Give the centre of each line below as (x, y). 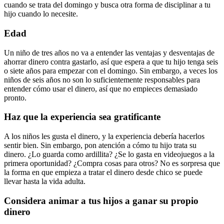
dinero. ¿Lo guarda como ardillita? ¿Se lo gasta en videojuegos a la (109, 154)
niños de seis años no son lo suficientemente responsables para (102, 79)
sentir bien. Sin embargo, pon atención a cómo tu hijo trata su (100, 145)
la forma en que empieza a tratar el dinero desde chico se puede (103, 172)
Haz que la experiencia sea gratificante (82, 117)
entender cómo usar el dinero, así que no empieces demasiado (101, 88)
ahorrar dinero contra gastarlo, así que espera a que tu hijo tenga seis (111, 61)
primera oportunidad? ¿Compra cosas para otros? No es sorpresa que (112, 163)
